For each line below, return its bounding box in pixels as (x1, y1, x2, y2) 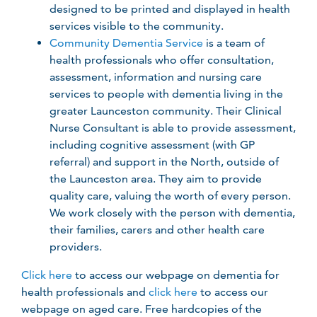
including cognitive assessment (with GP (50, 137, 255, 151)
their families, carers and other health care (50, 222, 265, 236)
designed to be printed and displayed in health (50, 1, 290, 16)
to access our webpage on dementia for (72, 267, 279, 282)
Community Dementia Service (50, 35, 203, 50)
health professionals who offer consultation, (50, 52, 274, 67)
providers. (50, 239, 102, 253)
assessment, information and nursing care (50, 69, 262, 83)
